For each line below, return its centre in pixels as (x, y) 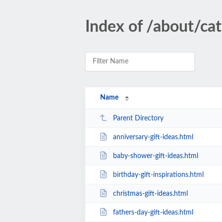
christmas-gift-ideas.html (150, 194)
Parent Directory (138, 118)
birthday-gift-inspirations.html (158, 175)
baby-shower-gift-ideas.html (155, 156)
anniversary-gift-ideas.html (153, 137)
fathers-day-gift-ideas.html (153, 212)
